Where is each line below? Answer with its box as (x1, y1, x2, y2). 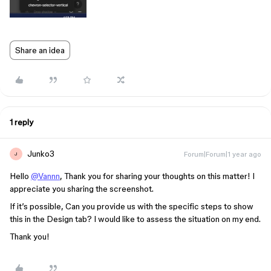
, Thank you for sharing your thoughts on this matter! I (60, 171, 255, 181)
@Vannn (31, 171, 60, 181)
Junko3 (27, 149, 54, 158)
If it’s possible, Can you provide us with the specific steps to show (10, 201, 253, 211)
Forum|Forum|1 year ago (184, 150, 261, 158)
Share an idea (15, 45, 65, 55)
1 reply (10, 117, 33, 127)
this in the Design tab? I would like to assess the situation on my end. (10, 214, 261, 224)
